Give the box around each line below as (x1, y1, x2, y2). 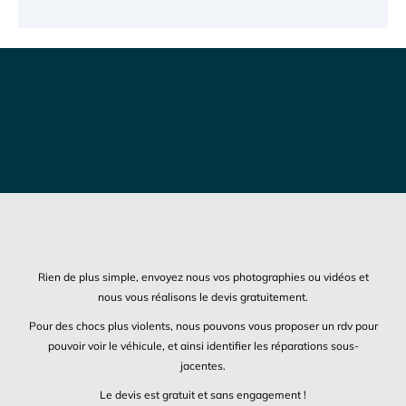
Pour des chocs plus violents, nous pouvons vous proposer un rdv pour (28, 319, 378, 333)
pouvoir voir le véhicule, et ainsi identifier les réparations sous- (47, 339, 359, 353)
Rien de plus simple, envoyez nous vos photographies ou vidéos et (37, 270, 369, 285)
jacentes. (180, 359, 226, 373)
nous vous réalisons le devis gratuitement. (98, 290, 308, 304)
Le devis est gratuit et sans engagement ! (100, 388, 306, 402)
